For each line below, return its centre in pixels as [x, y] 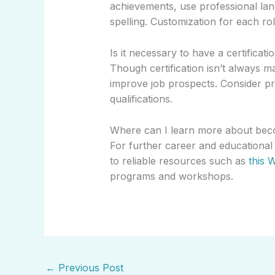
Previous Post [89, 268]
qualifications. [141, 99]
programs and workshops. [171, 176]
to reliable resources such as [179, 161]
